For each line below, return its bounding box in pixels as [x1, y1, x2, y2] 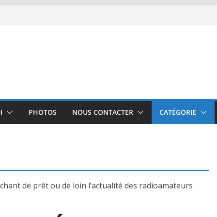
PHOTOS [29, 108, 57, 117]
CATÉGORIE [159, 108, 196, 117]
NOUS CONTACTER [72, 108, 133, 117]
